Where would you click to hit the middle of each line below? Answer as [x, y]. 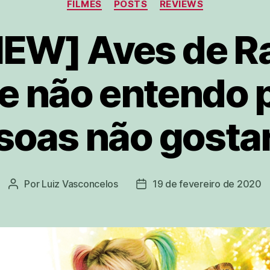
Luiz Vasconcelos [80, 184]
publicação [165, 214]
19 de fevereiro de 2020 [207, 184]
